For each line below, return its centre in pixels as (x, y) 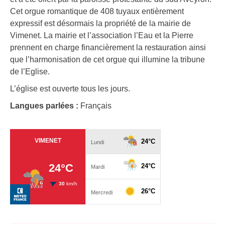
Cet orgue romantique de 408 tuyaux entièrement (97, 12)
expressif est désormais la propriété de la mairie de (100, 24)
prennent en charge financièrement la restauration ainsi (108, 48)
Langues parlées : (45, 106)
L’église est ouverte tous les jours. (70, 89)
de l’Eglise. (30, 72)
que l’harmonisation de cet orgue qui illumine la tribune (107, 60)
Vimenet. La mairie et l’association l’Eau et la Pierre (102, 36)
